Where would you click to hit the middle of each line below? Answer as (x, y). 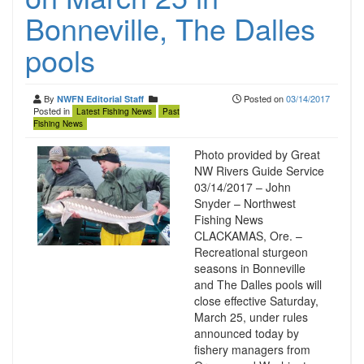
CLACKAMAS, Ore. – (248, 236)
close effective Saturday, (256, 301)
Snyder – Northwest (245, 203)
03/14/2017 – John (242, 187)
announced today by (246, 333)
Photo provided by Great (257, 154)
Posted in (53, 110)
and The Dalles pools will (258, 284)
